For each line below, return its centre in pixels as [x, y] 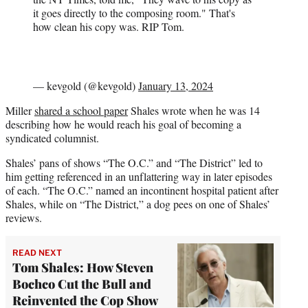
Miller [20, 110]
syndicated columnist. [52, 137]
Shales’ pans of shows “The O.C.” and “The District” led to [134, 162]
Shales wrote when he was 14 [194, 110]
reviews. [24, 217]
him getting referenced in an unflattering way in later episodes [139, 176]
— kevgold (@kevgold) [86, 85]
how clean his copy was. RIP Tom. [109, 26]
